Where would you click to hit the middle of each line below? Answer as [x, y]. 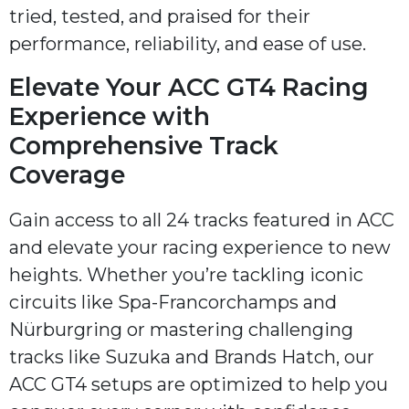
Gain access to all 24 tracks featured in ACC [202, 220]
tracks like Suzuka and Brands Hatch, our [192, 357]
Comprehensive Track [144, 145]
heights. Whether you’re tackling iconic [186, 275]
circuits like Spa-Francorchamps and [173, 303]
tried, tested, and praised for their [160, 17]
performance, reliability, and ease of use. [188, 44]
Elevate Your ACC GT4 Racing [189, 87]
